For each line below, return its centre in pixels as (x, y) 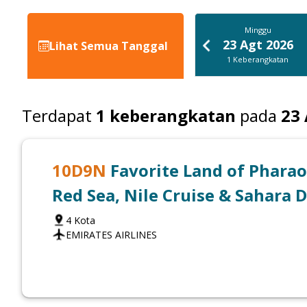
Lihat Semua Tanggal (109, 46)
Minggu (258, 30)
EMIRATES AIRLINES (111, 235)
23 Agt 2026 (258, 45)
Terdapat (57, 115)
